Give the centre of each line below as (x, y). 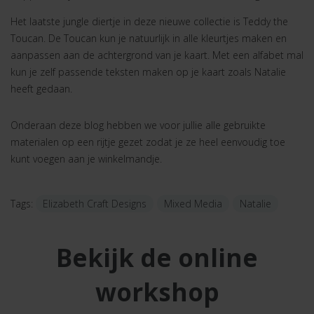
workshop (157, 292)
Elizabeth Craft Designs (95, 204)
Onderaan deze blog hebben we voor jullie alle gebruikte (138, 125)
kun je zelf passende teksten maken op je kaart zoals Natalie (148, 72)
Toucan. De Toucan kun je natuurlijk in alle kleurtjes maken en (149, 38)
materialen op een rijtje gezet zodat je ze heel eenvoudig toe (148, 142)
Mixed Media (193, 204)
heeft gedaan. (41, 89)
